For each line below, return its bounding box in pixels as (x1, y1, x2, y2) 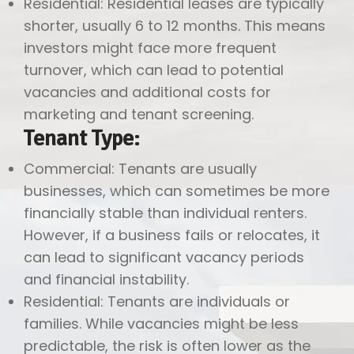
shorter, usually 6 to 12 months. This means (24, 15, 326, 36)
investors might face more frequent (24, 37, 277, 58)
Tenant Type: (24, 124, 140, 152)
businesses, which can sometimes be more (24, 180, 330, 201)
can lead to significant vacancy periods (24, 247, 304, 267)
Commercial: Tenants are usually (24, 158, 257, 179)
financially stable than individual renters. (24, 202, 307, 223)
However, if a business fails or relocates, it (24, 224, 320, 245)
